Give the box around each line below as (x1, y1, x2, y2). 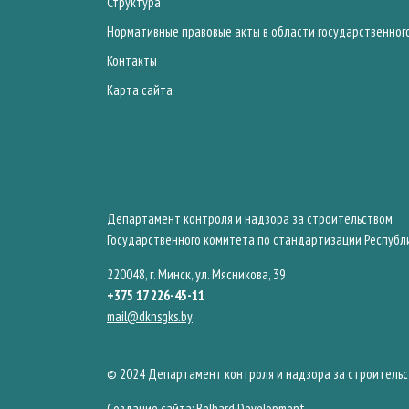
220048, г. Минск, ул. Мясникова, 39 (107, 266, 286, 283)
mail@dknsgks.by (107, 308, 193, 325)
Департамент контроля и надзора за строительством (107, 210, 393, 227)
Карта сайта (107, 81, 173, 99)
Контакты (107, 52, 157, 69)
